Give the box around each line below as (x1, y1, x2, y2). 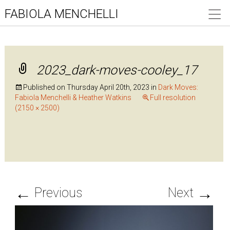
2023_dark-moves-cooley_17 (36, 63, 197, 78)
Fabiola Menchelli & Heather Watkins (14, 93, 131, 102)
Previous (31, 185, 82, 200)
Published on (23, 83, 67, 91)
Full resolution (149, 93, 196, 102)
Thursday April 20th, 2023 (66, 83, 149, 91)
